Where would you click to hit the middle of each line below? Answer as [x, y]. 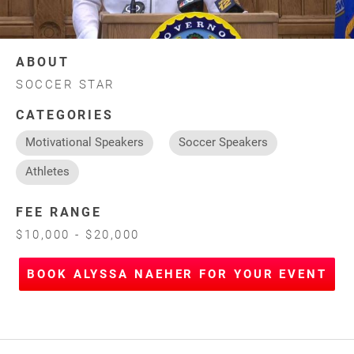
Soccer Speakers [223, 142]
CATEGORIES [65, 115]
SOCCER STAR [66, 84]
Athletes [47, 171]
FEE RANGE [59, 212]
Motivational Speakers [85, 142]
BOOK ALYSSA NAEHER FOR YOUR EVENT [177, 274]
